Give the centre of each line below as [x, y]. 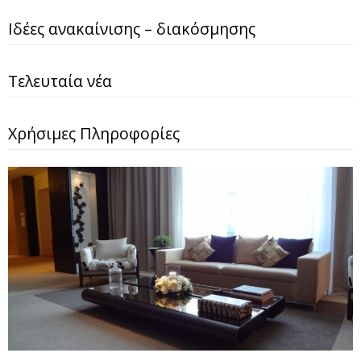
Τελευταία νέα [60, 81]
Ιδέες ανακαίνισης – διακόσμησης [132, 28]
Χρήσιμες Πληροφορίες [94, 133]
